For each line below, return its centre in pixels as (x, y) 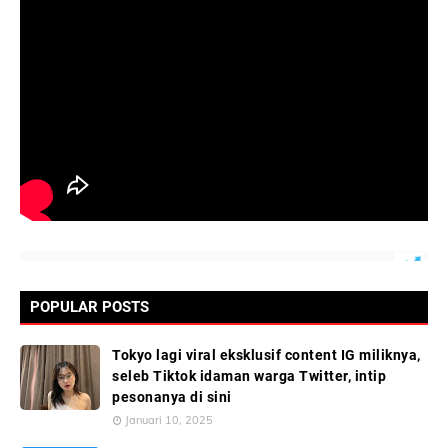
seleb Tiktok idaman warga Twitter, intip (249, 376)
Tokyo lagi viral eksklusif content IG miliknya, (266, 355)
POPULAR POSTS (89, 307)
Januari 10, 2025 (169, 420)
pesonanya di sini (172, 397)
